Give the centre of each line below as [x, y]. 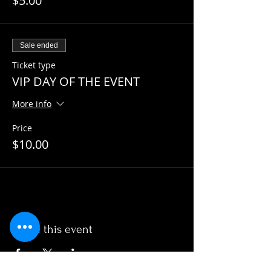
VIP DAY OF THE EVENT [76, 81]
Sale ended [39, 45]
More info [32, 104]
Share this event [52, 229]
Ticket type [34, 65]
